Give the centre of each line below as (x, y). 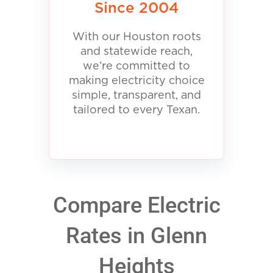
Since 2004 (136, 9)
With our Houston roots (136, 37)
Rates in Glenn (136, 236)
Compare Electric (136, 206)
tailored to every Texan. (136, 111)
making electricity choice (136, 81)
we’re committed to (136, 67)
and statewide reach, (136, 52)
